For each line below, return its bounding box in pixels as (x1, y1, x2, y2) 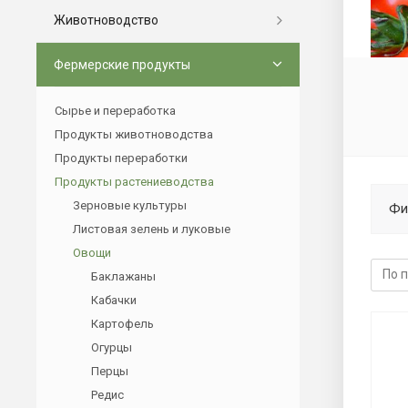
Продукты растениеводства (55, 174, 214, 189)
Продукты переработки (55, 150, 188, 165)
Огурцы (91, 340, 132, 354)
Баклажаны (91, 269, 156, 283)
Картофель (91, 316, 154, 331)
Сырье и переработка (55, 103, 176, 117)
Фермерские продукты (54, 56, 190, 72)
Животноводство (54, 12, 158, 27)
